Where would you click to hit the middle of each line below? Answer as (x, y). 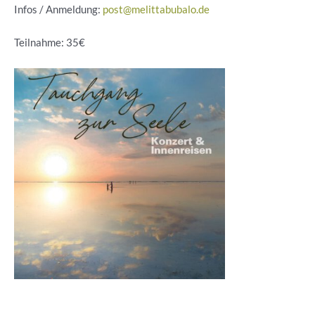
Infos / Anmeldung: (58, 9)
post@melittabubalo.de (156, 9)
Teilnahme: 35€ (50, 43)
